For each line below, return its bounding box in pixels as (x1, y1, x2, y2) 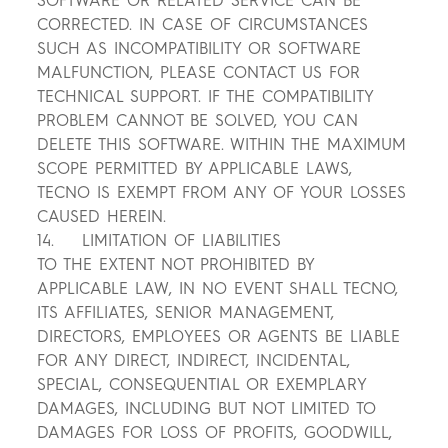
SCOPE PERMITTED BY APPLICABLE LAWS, (37, 159, 353, 179)
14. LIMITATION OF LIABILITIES (37, 231, 282, 251)
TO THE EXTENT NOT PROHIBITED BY (37, 255, 315, 275)
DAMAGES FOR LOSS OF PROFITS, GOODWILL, (37, 423, 393, 443)
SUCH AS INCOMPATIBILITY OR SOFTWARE (37, 39, 362, 59)
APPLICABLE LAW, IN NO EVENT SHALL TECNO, (37, 279, 399, 299)
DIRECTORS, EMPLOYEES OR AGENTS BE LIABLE (37, 327, 401, 347)
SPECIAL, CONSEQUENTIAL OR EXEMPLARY (37, 375, 367, 395)
